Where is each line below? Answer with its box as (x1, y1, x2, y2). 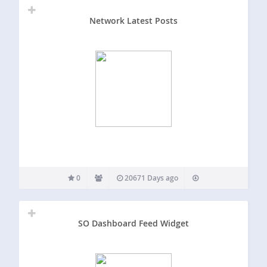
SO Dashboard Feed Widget (77, 218, 189, 229)
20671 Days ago (123, 172, 179, 183)
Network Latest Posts (89, 14, 178, 26)
